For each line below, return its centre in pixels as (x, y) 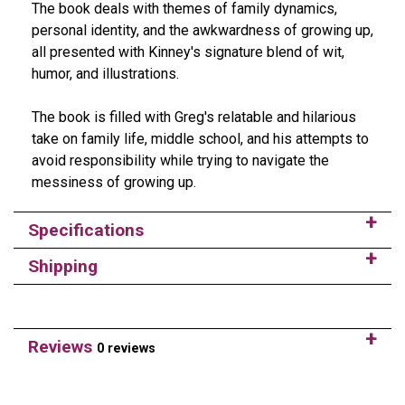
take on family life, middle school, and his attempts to (200, 138)
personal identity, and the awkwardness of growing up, (202, 30)
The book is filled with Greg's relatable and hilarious (194, 117)
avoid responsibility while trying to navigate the (180, 160)
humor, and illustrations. (105, 73)
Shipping (63, 266)
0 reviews (126, 348)
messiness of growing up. (114, 182)
